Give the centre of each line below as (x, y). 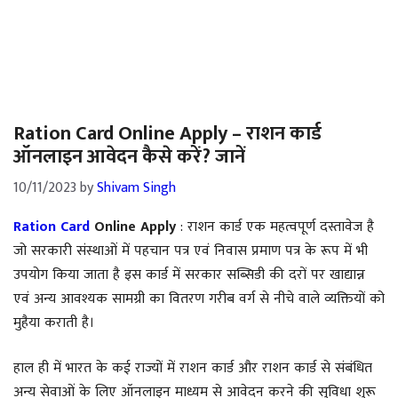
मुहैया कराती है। (54, 323)
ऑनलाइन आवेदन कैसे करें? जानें (129, 157)
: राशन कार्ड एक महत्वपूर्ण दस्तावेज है (275, 227)
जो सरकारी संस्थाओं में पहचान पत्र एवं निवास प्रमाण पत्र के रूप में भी (191, 251)
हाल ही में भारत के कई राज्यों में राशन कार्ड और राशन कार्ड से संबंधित (193, 368)
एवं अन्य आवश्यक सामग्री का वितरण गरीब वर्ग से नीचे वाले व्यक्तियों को (199, 299)
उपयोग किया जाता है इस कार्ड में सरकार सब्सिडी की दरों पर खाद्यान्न (189, 275)
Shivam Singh (136, 188)
